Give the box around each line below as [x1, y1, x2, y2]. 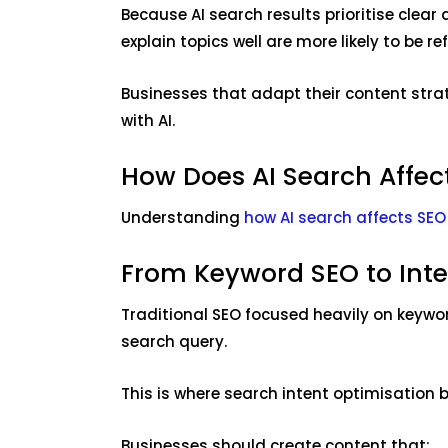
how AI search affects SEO [243, 207, 446, 229]
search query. [120, 331, 231, 353]
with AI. [120, 110, 179, 132]
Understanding [120, 207, 244, 229]
